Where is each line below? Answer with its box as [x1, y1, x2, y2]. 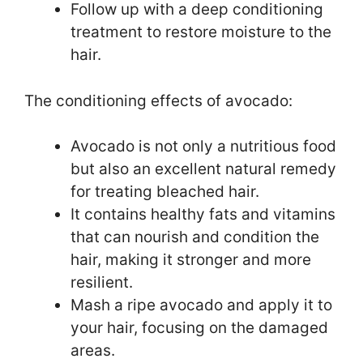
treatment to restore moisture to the [70, 23, 331, 42]
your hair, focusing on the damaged [70, 318, 328, 338]
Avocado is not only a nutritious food [70, 137, 336, 156]
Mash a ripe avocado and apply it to [70, 296, 332, 315]
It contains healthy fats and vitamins [70, 205, 335, 224]
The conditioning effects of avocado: [24, 91, 293, 110]
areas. [70, 341, 115, 361]
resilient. [70, 273, 133, 293]
